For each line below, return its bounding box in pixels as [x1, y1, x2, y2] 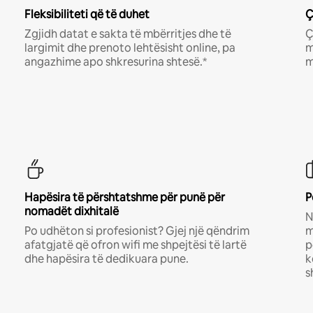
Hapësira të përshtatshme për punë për [24, 189, 225, 205]
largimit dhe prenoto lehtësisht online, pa [24, 40, 235, 55]
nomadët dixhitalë [24, 203, 119, 219]
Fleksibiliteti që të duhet [24, 6, 150, 22]
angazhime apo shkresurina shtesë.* [24, 54, 207, 69]
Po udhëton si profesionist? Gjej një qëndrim [24, 223, 249, 238]
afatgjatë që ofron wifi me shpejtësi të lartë [24, 237, 247, 252]
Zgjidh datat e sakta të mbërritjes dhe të [24, 26, 231, 41]
